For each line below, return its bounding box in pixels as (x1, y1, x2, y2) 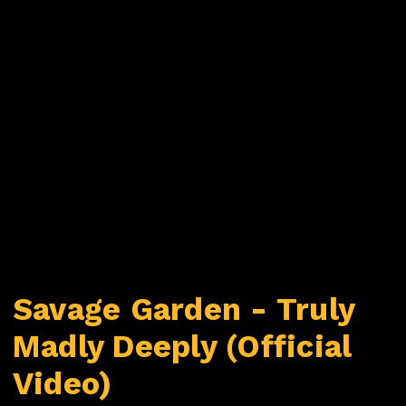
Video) (13, 365, 112, 401)
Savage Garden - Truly (13, 291, 355, 327)
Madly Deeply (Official (13, 328, 353, 364)
